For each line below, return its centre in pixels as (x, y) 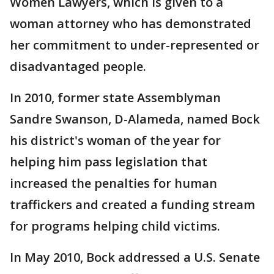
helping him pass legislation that (109, 162)
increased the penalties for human (113, 183)
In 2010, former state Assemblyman (115, 98)
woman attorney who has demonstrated (131, 24)
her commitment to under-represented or (135, 45)
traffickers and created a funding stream (132, 205)
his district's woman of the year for (115, 141)
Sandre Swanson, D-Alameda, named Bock (135, 119)
